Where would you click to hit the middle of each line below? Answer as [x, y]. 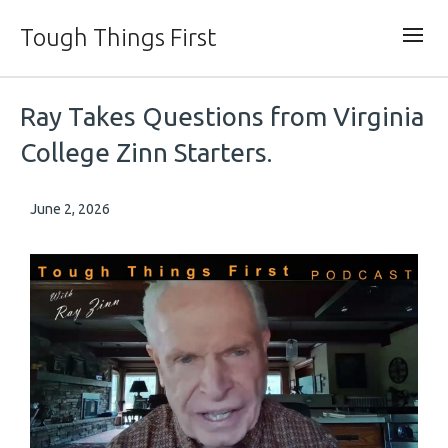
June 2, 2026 [70, 209]
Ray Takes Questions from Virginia [222, 116]
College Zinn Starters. [146, 152]
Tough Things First [118, 37]
